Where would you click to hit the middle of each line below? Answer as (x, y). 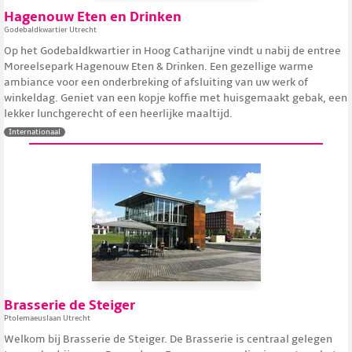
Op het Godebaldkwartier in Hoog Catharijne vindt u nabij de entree (172, 51)
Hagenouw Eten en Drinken (93, 17)
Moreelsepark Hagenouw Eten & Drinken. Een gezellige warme (159, 66)
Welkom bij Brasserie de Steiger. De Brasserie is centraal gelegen (168, 339)
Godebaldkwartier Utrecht (50, 30)
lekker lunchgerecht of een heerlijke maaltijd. (118, 114)
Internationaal (35, 132)
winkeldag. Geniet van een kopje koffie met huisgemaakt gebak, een (176, 98)
